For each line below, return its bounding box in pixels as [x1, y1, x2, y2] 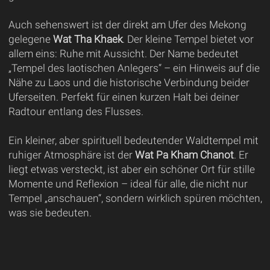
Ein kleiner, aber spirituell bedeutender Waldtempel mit [8, 134, 259, 147]
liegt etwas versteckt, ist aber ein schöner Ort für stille [8, 163, 255, 176]
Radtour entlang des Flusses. [8, 105, 143, 118]
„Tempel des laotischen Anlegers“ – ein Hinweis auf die [8, 62, 260, 75]
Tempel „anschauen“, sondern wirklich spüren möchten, [8, 192, 262, 205]
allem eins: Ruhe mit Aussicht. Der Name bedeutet [8, 48, 239, 60]
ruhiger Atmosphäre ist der [8, 149, 135, 162]
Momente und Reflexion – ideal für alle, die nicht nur [8, 178, 248, 190]
